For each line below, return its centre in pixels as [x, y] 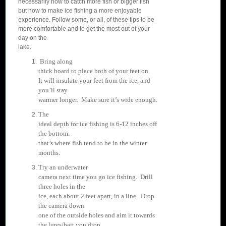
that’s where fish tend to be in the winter [93, 143]
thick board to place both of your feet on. [94, 71]
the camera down [61, 205]
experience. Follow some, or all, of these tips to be [86, 19]
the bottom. [55, 133]
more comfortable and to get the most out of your [84, 29]
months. [49, 152]
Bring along [55, 61]
